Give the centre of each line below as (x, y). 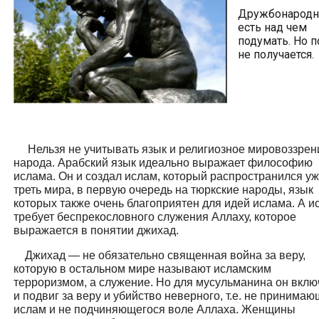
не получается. (276, 55)
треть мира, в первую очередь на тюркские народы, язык (163, 190)
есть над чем (272, 28)
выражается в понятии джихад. (106, 231)
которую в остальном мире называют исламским (142, 269)
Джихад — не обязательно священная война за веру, (159, 256)
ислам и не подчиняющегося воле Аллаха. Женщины (155, 310)
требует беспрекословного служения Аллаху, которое (155, 217)
